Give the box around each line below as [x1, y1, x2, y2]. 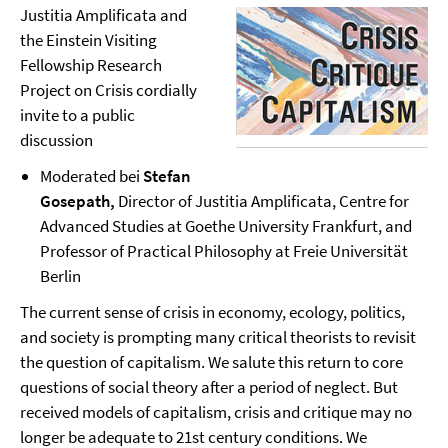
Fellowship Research [20, 54, 162, 76]
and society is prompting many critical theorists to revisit [20, 326, 416, 348]
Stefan [143, 165, 191, 187]
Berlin [40, 265, 81, 287]
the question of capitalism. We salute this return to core [20, 351, 403, 373]
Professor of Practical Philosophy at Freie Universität [40, 240, 408, 262]
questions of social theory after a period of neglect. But [20, 376, 398, 398]
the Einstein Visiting [20, 29, 157, 51]
